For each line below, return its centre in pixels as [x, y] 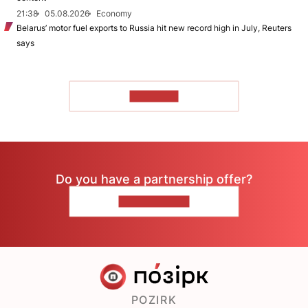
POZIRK [154, 300]
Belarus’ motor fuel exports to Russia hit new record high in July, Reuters [154, 28]
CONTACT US [154, 201]
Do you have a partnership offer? [154, 179]
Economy [114, 13]
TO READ [154, 96]
